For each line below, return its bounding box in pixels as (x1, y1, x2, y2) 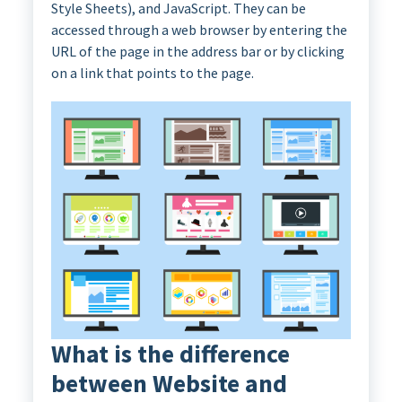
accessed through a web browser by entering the (50, 21, 347, 39)
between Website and (50, 367, 287, 399)
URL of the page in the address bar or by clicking (50, 42, 345, 61)
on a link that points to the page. (50, 64, 254, 83)
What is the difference (50, 337, 290, 370)
